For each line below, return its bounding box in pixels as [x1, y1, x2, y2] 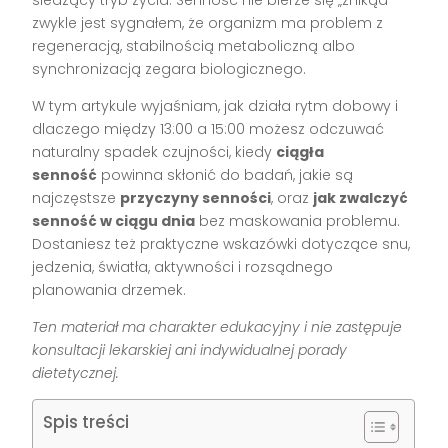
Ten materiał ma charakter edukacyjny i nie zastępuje [32, 316, 403, 337]
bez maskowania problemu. [195, 210, 401, 231]
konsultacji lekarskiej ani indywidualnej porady [32, 339, 348, 360]
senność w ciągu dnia [32, 210, 196, 231]
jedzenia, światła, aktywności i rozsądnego [32, 256, 334, 277]
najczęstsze [32, 187, 121, 208]
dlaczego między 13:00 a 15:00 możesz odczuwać [32, 118, 385, 139]
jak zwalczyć [313, 187, 409, 208]
